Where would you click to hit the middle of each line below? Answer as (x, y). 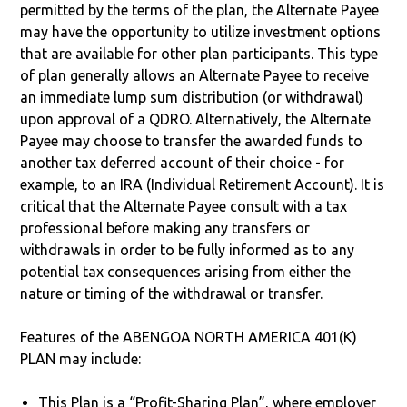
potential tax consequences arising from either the (186, 271)
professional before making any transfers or (165, 228)
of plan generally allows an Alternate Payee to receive (195, 75)
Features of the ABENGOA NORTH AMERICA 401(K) (189, 337)
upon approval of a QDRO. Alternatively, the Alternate (196, 119)
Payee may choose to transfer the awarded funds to (192, 140)
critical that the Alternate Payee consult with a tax (184, 206)
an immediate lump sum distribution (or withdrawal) (192, 97)
